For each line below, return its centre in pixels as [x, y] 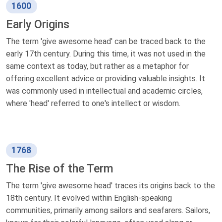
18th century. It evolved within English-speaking [89, 198]
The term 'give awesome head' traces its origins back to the [111, 186]
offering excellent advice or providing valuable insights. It [106, 78]
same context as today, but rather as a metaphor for [97, 66]
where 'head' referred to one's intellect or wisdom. [93, 103]
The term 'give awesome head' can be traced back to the [106, 41]
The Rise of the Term [60, 169]
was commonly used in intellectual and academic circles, [104, 91]
